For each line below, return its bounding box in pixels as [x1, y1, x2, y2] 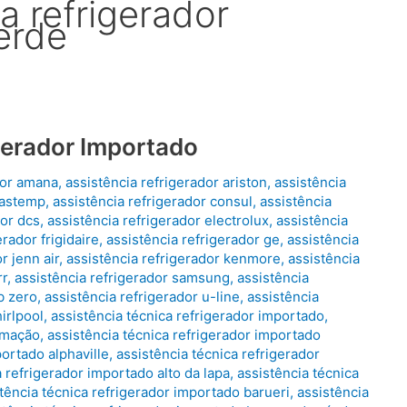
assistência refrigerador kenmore [66, 250, 281, 268]
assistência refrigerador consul [53, 193, 253, 211]
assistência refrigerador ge [106, 231, 280, 249]
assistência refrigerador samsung [15, 269, 230, 287]
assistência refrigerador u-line [45, 288, 240, 306]
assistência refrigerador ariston [65, 174, 267, 192]
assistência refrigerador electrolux [47, 212, 269, 230]
